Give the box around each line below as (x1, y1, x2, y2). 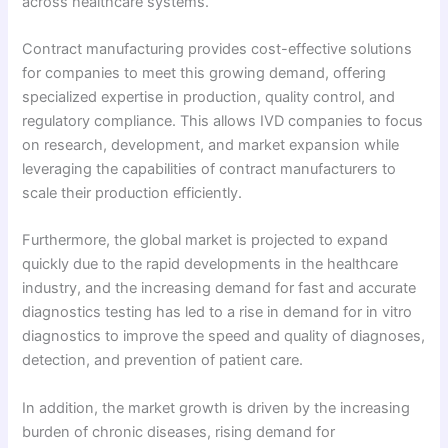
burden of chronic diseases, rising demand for (22, 422, 336, 441)
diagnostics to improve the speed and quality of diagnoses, (22, 327, 426, 346)
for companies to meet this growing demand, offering (22, 63, 387, 82)
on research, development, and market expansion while (22, 135, 400, 154)
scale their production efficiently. (22, 183, 243, 202)
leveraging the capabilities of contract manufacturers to (22, 159, 397, 178)
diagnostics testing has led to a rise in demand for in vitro (22, 303, 413, 322)
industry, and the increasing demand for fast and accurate (22, 279, 417, 298)
